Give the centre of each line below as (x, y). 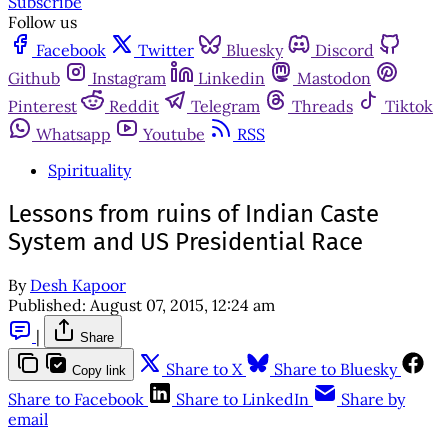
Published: (47, 305)
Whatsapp (73, 133)
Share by (373, 399)
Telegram (225, 105)
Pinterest (42, 105)
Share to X (204, 369)
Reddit (134, 105)
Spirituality (89, 169)
